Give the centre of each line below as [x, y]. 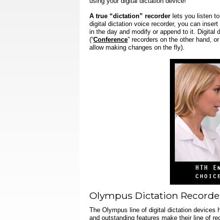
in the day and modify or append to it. [142, 32]
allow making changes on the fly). [137, 47]
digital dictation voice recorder [132, 24]
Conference [110, 40]
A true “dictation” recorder [130, 16]
